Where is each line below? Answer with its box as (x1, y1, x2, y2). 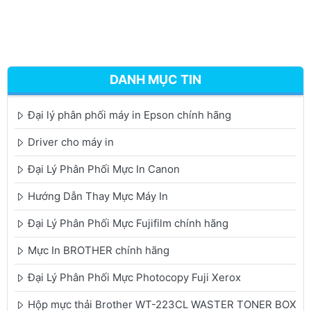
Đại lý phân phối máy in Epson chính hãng (28, 108, 231, 122)
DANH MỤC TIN (110, 72, 201, 87)
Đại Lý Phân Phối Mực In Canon (28, 162, 180, 176)
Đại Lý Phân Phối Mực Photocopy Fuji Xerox (28, 271, 241, 285)
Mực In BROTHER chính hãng (28, 244, 169, 258)
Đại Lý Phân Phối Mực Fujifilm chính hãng (28, 217, 228, 230)
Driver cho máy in (28, 135, 114, 149)
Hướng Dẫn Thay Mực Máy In (28, 190, 168, 203)
